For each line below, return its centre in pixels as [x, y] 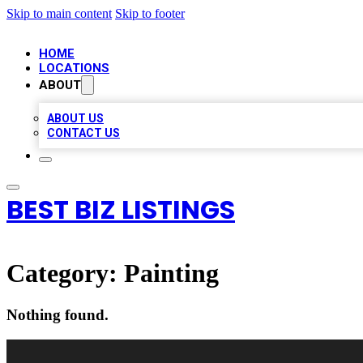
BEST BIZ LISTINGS [121, 209]
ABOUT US [75, 118]
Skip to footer [150, 13]
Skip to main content [59, 13]
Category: [65, 273]
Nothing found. [58, 314]
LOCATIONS [74, 68]
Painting [171, 273]
